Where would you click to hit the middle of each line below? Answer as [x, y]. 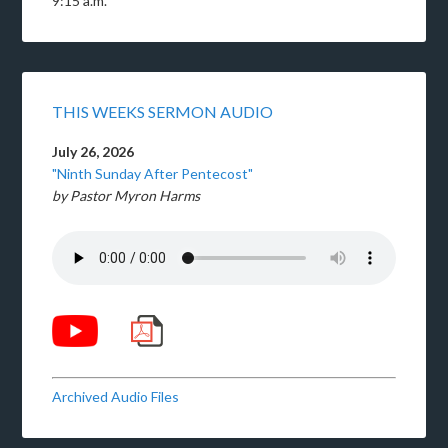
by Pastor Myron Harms [126, 195]
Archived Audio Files [116, 397]
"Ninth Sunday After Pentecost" [153, 173]
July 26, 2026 [93, 151]
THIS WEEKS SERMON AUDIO [163, 111]
